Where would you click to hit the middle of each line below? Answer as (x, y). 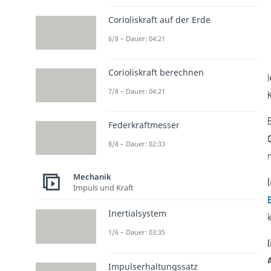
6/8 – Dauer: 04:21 (136, 38)
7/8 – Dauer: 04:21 (136, 91)
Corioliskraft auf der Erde (159, 19)
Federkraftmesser (144, 125)
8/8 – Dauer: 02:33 (136, 144)
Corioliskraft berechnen (156, 72)
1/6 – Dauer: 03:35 (136, 232)
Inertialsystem (137, 214)
